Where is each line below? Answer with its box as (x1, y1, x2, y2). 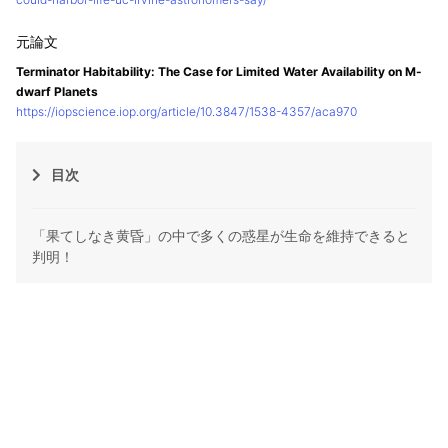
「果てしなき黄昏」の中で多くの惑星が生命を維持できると (32, 227, 410, 245)
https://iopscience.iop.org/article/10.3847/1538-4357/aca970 (16, 104, 357, 120)
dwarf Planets (16, 84, 98, 100)
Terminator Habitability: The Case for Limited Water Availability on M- (16, 64, 422, 80)
